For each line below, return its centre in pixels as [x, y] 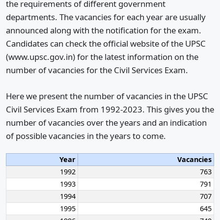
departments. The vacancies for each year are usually [106, 17]
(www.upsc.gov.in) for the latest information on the [102, 57]
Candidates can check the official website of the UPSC [106, 44]
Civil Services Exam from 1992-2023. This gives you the [110, 109]
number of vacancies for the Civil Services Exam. [97, 70]
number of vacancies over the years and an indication [106, 122]
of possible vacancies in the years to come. [86, 136]
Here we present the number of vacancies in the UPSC [107, 96]
